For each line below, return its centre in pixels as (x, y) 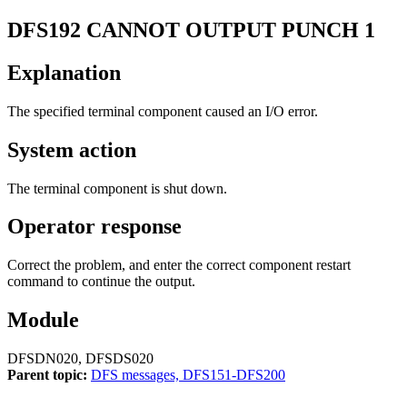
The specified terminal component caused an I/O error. (163, 111)
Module (43, 320)
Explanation (64, 72)
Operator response (94, 227)
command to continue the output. (101, 282)
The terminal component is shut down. (117, 188)
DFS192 (44, 30)
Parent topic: (47, 375)
